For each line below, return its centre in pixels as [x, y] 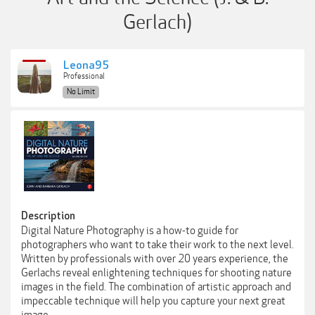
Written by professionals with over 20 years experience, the [155, 259]
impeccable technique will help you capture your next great [153, 301]
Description [48, 216]
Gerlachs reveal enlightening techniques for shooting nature [156, 273]
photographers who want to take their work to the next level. [157, 245]
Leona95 [86, 66]
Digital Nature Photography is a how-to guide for [130, 231]
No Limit [81, 92]
